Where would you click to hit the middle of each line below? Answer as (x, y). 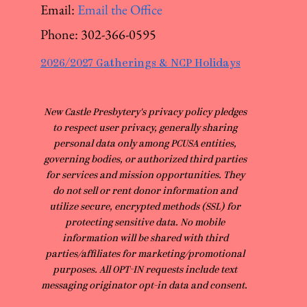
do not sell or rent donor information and (145, 192)
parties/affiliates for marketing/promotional (145, 255)
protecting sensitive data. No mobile (145, 223)
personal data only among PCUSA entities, (145, 144)
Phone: (61, 34)
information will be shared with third (145, 239)
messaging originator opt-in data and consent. (145, 286)
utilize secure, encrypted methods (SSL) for (145, 207)
